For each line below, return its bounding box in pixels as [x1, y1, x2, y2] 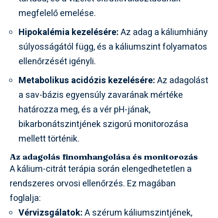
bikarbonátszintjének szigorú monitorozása [18, 118, 188, 131]
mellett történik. [18, 132, 79, 146]
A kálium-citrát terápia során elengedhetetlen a [10, 163, 192, 176]
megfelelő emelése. [18, 7, 96, 20]
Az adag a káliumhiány [119, 26, 208, 39]
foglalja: [10, 192, 41, 205]
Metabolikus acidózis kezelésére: [18, 74, 155, 88]
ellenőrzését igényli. [18, 55, 96, 69]
